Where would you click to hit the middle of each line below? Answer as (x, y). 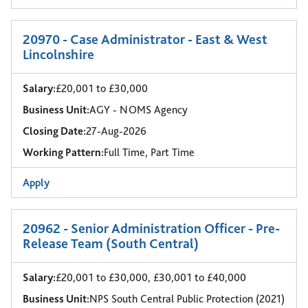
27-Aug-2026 (116, 131)
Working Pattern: (63, 152)
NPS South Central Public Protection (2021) (187, 299)
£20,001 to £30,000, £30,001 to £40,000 (151, 277)
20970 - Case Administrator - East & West (145, 39)
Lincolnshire (58, 54)
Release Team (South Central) (111, 243)
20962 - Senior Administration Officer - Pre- (151, 228)
